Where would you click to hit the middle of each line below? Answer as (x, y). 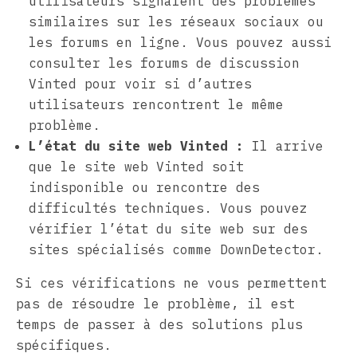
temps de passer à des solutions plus (159, 324)
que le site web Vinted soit (136, 166)
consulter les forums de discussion (164, 63)
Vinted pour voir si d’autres (140, 83)
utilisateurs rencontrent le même (156, 104)
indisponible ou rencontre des (144, 187)
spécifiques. (64, 345)
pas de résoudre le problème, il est (155, 303)
